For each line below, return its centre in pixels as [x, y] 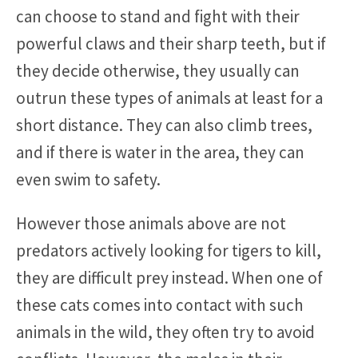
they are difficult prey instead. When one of [169, 277]
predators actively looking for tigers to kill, [169, 250]
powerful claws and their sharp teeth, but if [171, 43]
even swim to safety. [88, 179]
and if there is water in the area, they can [160, 152]
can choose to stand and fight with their [158, 16]
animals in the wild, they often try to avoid [165, 332]
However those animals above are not [151, 223]
